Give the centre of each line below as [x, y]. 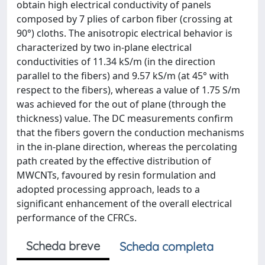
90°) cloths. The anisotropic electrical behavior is [125, 33]
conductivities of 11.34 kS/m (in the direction [116, 62]
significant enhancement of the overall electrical [124, 203]
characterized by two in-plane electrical [104, 47]
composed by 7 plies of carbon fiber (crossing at [125, 19]
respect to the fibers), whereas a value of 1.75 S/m [128, 90]
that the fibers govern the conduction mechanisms [130, 132]
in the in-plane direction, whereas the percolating [127, 147]
